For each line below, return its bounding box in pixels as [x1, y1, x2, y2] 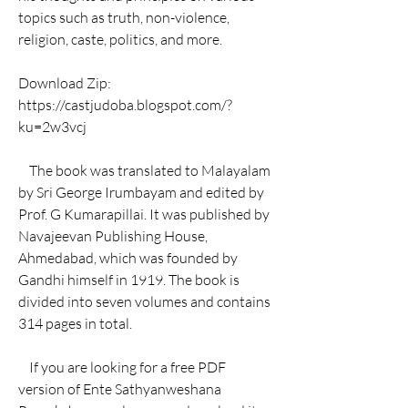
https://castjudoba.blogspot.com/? [18, 96, 232, 114]
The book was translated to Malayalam [18, 161, 29, 179]
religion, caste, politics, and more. [18, 30, 222, 48]
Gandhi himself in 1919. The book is [18, 270, 240, 289]
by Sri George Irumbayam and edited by [18, 183, 264, 201]
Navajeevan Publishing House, [18, 227, 208, 245]
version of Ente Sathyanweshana [18, 380, 221, 398]
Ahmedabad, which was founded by [18, 249, 238, 267]
